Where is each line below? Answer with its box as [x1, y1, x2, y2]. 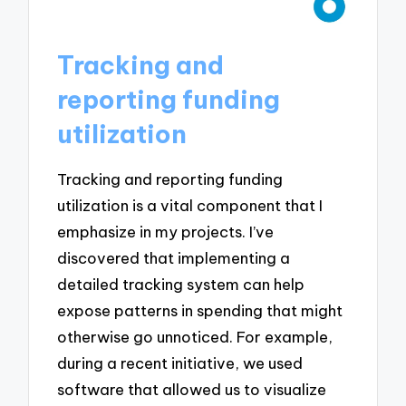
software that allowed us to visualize [57, 379, 327, 399]
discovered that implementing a [57, 247, 291, 267]
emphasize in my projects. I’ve [57, 221, 275, 241]
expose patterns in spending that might [57, 300, 343, 320]
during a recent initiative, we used [57, 353, 304, 372]
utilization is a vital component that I [57, 195, 324, 215]
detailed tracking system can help [57, 274, 305, 294]
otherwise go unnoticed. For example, [57, 326, 333, 346]
